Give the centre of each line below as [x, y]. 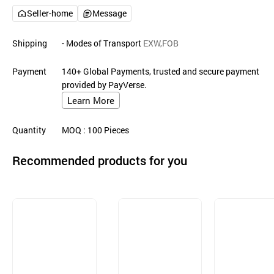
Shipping [30, 43]
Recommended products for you [100, 160]
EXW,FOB [160, 43]
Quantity [29, 130]
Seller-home [50, 13]
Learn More [91, 100]
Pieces [116, 130]
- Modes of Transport [102, 43]
